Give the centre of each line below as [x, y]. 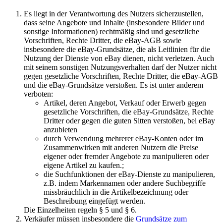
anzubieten [60, 130]
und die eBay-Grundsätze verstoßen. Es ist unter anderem [113, 85]
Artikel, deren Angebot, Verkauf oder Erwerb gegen [125, 103]
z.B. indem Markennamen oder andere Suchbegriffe [125, 183]
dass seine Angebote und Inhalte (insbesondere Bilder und [114, 23]
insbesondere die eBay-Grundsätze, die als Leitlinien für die [117, 50]
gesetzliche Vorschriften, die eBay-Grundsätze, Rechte [129, 112]
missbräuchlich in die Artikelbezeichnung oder [116, 192]
